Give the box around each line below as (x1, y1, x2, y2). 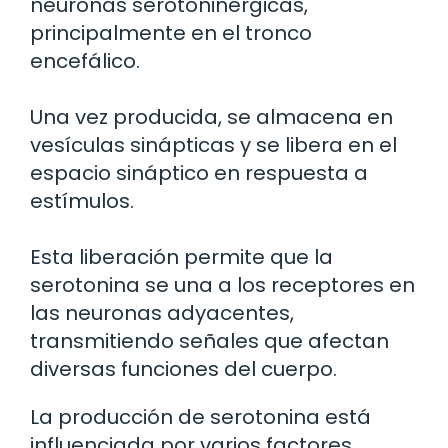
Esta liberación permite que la (30, 243, 333, 272)
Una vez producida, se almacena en (30, 103, 393, 132)
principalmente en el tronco (30, 19, 312, 48)
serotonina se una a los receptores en (30, 271, 415, 300)
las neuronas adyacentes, (30, 299, 294, 328)
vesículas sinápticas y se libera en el (30, 131, 397, 160)
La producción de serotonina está (30, 403, 371, 432)
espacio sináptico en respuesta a (30, 159, 368, 188)
